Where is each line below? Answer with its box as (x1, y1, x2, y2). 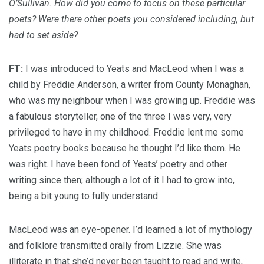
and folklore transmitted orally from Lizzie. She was (9, 240, 222, 251)
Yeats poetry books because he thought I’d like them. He (9, 143, 240, 154)
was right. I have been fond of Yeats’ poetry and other (9, 159, 227, 170)
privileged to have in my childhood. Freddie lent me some (9, 127, 244, 138)
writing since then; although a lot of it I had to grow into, (9, 174, 235, 186)
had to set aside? (9, 29, 78, 41)
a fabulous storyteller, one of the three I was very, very (9, 111, 232, 122)
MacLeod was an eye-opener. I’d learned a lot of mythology (9, 224, 252, 235)
